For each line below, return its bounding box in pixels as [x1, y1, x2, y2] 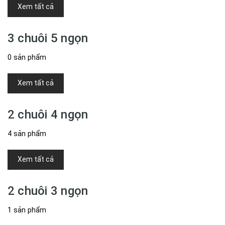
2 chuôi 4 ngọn [8, 107, 88, 122]
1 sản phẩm [8, 206, 47, 214]
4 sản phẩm [8, 130, 47, 138]
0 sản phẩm [8, 53, 47, 61]
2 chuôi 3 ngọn [8, 184, 88, 198]
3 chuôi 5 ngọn [8, 31, 88, 45]
